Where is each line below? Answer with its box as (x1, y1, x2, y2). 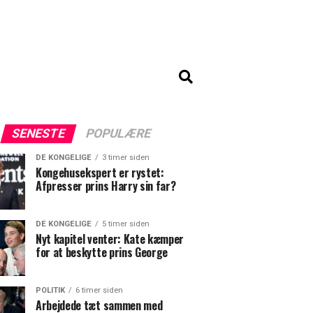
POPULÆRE (83, 126, 153, 140)
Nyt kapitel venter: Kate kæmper (36, 231, 184, 247)
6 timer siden (75, 286, 123, 295)
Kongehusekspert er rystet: (36, 164, 164, 181)
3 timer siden (102, 153, 150, 162)
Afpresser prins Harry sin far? (36, 177, 176, 194)
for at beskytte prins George (36, 244, 168, 261)
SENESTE (9, 126, 67, 140)
